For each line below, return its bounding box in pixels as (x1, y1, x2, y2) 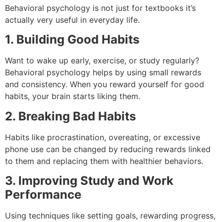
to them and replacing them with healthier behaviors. (5, 156, 203, 166)
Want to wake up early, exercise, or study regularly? (5, 55, 199, 66)
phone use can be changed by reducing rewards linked (5, 144, 211, 154)
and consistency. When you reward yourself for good (5, 79, 204, 90)
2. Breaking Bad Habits (5, 109, 136, 123)
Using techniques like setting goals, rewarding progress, (5, 211, 216, 221)
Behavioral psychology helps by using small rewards (5, 67, 201, 78)
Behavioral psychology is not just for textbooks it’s (5, 2, 196, 13)
